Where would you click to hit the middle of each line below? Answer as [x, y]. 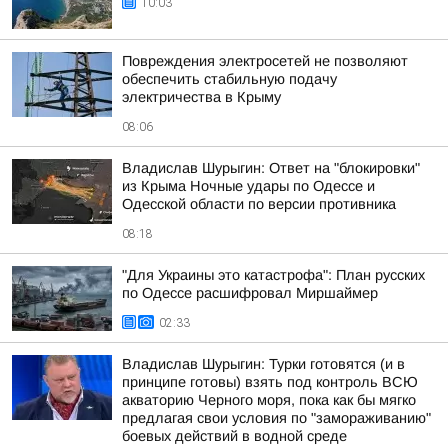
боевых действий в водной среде [234, 436]
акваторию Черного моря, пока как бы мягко [269, 400]
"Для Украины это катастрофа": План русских [273, 275]
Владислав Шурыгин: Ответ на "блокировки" [271, 168]
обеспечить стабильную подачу [229, 79]
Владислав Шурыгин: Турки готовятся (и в [263, 364]
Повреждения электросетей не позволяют [265, 61]
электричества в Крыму [201, 97]
